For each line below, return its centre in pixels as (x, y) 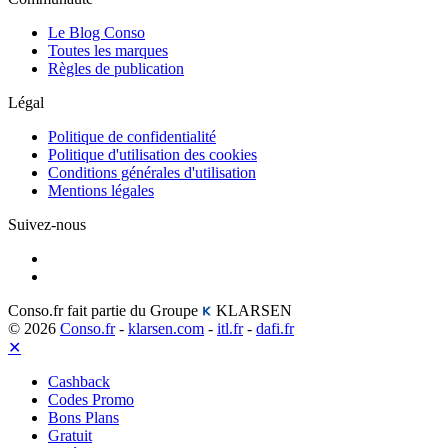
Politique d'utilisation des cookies (152, 154)
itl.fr (230, 328)
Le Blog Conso (96, 32)
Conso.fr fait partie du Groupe (105, 310)
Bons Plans (83, 417)
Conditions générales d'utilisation (152, 172)
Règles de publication (116, 68)
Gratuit (70, 435)
